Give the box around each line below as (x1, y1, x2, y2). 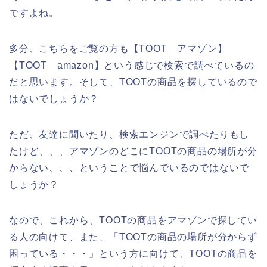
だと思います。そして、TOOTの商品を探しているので (9, 77, 257, 88)
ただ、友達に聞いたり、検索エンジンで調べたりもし (9, 129, 250, 140)
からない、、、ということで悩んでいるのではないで (9, 163, 250, 173)
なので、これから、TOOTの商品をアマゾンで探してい (9, 215, 257, 226)
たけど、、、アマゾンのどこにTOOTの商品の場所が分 (9, 146, 257, 157)
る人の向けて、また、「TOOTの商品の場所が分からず (9, 232, 257, 243)
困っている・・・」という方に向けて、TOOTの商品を (9, 249, 257, 259)
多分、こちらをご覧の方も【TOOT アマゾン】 (9, 44, 228, 54)
